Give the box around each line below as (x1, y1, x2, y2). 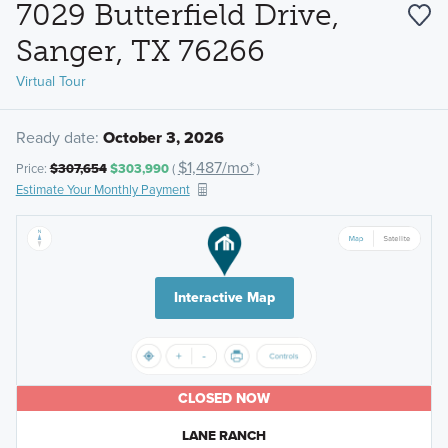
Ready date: (15, 125, 99, 149)
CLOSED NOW (178, 388, 270, 410)
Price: (15, 159, 50, 179)
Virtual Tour (15, 70, 86, 92)
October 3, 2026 (102, 125, 224, 149)
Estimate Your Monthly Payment (15, 180, 190, 200)
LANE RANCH (182, 425, 266, 446)
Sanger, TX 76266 (15, 32, 265, 69)
